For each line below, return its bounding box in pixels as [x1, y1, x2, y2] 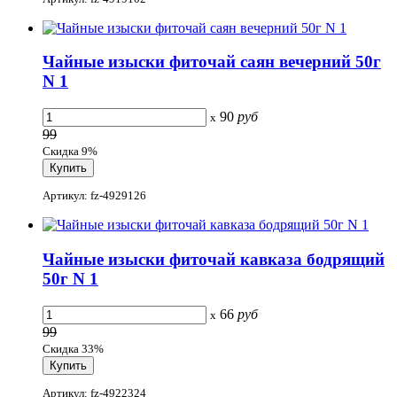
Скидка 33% [43, 341, 104, 355]
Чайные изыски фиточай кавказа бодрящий [43, 250, 385, 269]
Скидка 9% [43, 144, 97, 159]
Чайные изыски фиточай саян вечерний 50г [43, 52, 381, 72]
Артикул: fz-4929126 [43, 189, 146, 203]
